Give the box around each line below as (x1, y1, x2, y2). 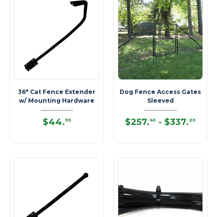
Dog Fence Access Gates (120, 88, 201, 95)
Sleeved (147, 97, 174, 104)
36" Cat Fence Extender (18, 88, 95, 95)
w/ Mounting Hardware (19, 97, 94, 104)
